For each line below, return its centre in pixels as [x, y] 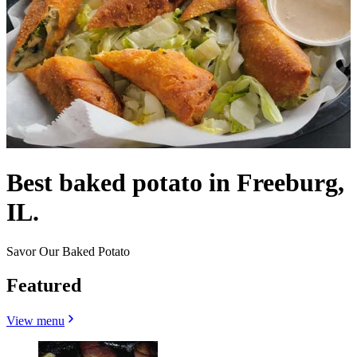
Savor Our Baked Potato [68, 251]
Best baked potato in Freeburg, [175, 183]
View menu [35, 320]
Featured [44, 285]
